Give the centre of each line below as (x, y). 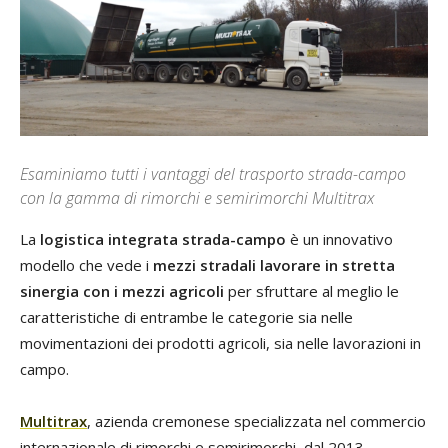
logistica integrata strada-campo (163, 238)
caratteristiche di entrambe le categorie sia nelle (186, 316)
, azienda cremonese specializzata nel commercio (256, 420)
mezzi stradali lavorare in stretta (274, 264)
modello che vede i (86, 264)
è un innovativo (339, 238)
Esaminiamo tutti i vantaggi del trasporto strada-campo (213, 173)
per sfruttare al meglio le (311, 290)
